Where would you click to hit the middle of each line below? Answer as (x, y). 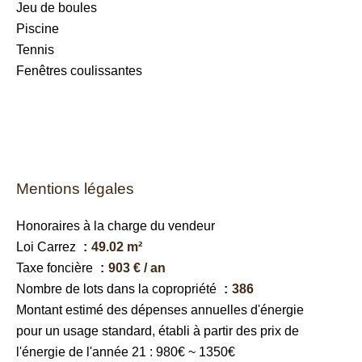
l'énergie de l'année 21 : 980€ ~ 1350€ (126, 352)
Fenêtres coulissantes (79, 71)
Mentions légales (75, 189)
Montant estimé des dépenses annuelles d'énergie (160, 310)
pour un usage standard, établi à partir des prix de (158, 331)
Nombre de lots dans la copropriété (118, 289)
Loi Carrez (48, 247)
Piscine (38, 29)
